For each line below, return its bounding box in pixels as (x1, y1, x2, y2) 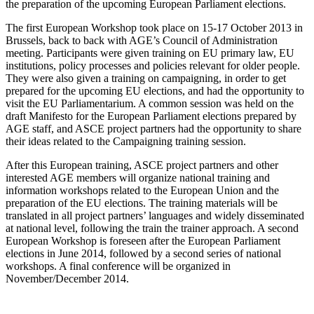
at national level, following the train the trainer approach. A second (6, 221, 299, 234)
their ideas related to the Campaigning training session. (6, 135, 246, 147)
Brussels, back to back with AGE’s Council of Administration (6, 34, 278, 46)
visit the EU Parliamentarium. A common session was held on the (6, 97, 294, 109)
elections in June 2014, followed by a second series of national (6, 247, 281, 259)
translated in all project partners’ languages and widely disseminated (6, 209, 304, 221)
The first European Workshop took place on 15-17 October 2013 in (6, 21, 303, 34)
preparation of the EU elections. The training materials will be (6, 196, 278, 209)
